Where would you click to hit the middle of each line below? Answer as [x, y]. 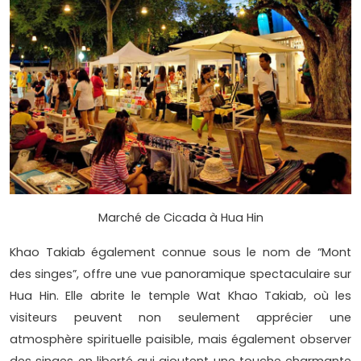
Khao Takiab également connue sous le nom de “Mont [180, 252]
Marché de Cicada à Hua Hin [180, 217]
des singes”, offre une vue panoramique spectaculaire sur [180, 274]
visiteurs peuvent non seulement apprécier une [180, 317]
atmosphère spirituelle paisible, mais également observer [180, 339]
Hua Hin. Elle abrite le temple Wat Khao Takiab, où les [180, 295]
